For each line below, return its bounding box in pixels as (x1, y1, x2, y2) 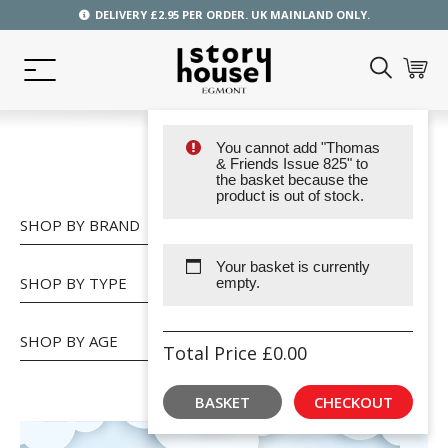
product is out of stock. (215, 187, 364, 204)
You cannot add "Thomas (215, 139, 380, 156)
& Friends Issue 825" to (215, 155, 368, 172)
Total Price (163, 341, 262, 365)
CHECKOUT (314, 391, 394, 412)
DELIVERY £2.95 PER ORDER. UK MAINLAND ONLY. (94, 7, 370, 22)
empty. (215, 274, 260, 291)
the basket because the (215, 171, 368, 188)
